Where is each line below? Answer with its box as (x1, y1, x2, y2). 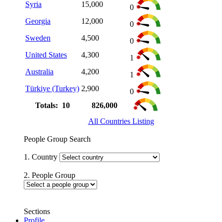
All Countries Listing (88, 116, 154, 125)
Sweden (25, 33, 51, 42)
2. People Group (24, 170, 75, 179)
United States (25, 50, 67, 59)
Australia (25, 67, 54, 76)
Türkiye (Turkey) (25, 84, 79, 93)
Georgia (25, 16, 51, 25)
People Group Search (24, 134, 91, 143)
